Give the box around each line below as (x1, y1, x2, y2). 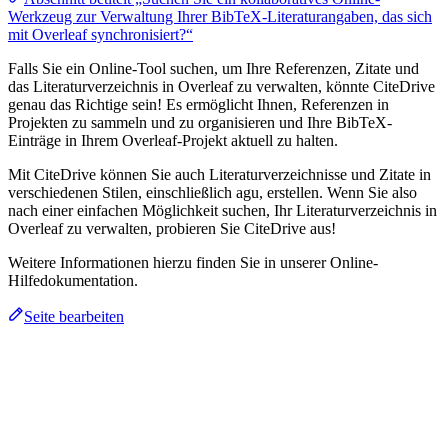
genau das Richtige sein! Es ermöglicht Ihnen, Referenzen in (8, 95, 389, 113)
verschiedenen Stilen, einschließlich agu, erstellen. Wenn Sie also (8, 183, 417, 201)
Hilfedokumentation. (8, 271, 138, 289)
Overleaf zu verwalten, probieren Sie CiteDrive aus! (8, 219, 336, 237)
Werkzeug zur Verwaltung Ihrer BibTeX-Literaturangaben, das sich (8, 7, 432, 25)
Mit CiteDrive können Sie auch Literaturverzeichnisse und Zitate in (8, 165, 431, 183)
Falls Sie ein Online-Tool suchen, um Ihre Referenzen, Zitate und (8, 59, 419, 77)
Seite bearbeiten (24, 307, 124, 325)
